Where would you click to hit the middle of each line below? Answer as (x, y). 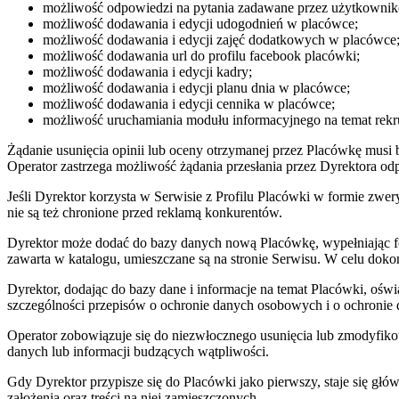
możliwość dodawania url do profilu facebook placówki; (201, 56)
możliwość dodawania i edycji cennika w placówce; (189, 104)
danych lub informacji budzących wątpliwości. (138, 352)
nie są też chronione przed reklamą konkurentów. (145, 213)
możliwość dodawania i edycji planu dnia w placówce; (196, 88)
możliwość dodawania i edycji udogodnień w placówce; (200, 24)
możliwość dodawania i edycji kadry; (147, 72)
